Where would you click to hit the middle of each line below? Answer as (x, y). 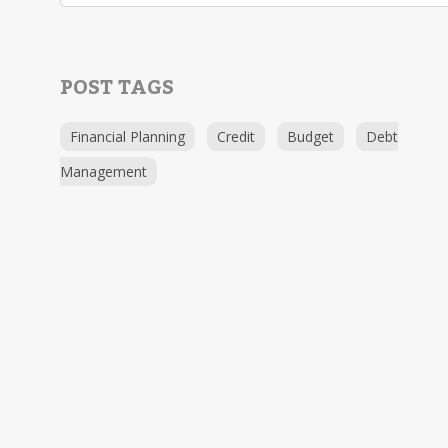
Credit (236, 136)
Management (103, 171)
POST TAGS (117, 88)
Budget (310, 136)
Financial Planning (127, 136)
